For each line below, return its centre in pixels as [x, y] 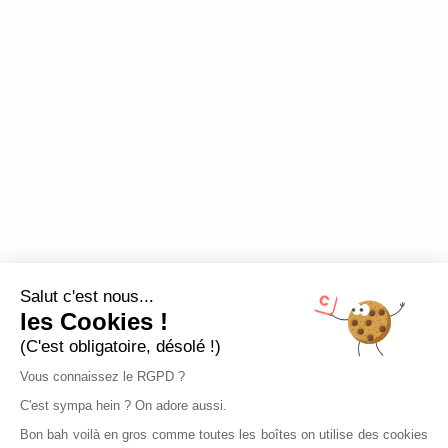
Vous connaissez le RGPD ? [104, 376]
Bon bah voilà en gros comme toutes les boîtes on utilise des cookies [224, 434]
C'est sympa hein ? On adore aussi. [123, 405]
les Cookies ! [94, 321]
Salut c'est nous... [87, 296]
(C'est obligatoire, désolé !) [120, 346]
